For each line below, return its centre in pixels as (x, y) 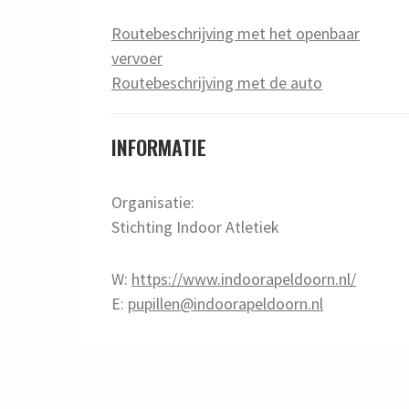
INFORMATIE (159, 147)
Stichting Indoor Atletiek (196, 226)
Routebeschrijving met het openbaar (236, 33)
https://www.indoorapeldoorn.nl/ (244, 278)
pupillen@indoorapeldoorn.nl (226, 303)
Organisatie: (153, 202)
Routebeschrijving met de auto (217, 82)
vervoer (137, 58)
